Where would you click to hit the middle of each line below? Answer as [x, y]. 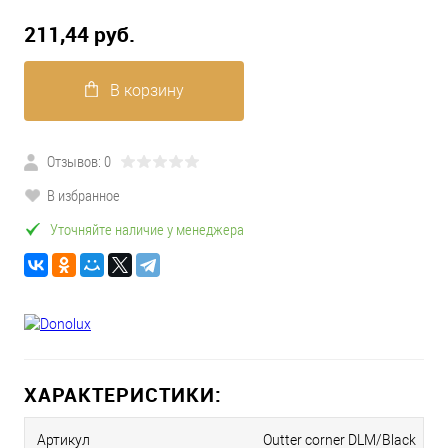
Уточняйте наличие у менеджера [147, 229]
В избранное [83, 195]
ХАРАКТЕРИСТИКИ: [123, 395]
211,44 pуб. [79, 34]
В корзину [146, 91]
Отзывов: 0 [79, 161]
